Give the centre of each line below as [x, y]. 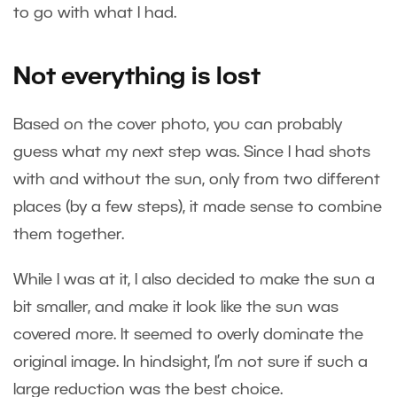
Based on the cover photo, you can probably [178, 125]
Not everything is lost [137, 78]
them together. [73, 235]
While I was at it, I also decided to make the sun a [194, 280]
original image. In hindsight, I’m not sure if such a [191, 363]
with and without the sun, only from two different [197, 180]
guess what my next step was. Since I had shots [192, 153]
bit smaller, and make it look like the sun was [176, 308]
